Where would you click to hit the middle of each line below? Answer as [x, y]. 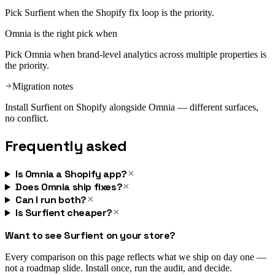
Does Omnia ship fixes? [69, 187]
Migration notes [43, 87]
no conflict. [27, 118]
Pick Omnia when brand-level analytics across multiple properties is [136, 55]
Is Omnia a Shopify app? [71, 174]
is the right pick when [74, 34]
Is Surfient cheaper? [64, 213]
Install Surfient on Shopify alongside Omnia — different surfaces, [132, 107]
